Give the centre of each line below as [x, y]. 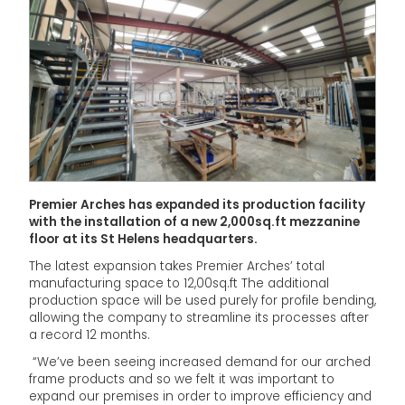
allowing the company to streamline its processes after [199, 317]
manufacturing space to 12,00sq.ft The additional [179, 283]
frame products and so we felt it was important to [182, 379]
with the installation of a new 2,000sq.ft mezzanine [194, 221]
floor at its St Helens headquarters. [143, 239]
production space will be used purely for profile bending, [202, 300]
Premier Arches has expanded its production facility [197, 204]
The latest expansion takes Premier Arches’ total [177, 266]
